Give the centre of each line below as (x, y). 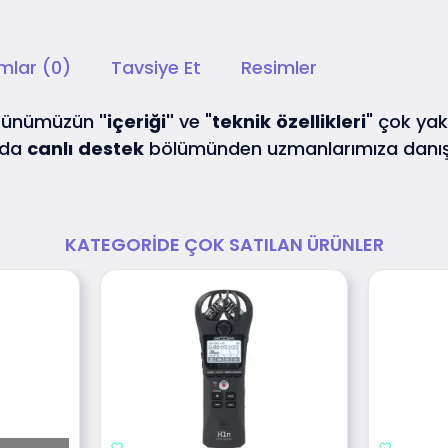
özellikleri (321, 122)
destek (111, 149)
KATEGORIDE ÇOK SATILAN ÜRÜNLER (224, 244)
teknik (241, 122)
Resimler (279, 68)
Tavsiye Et (156, 68)
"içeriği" (136, 122)
